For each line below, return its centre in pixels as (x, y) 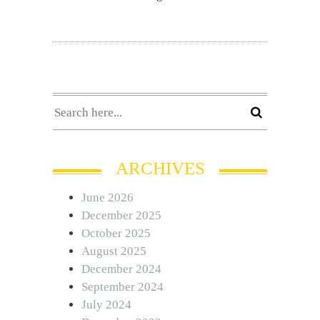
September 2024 (122, 286)
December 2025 (121, 215)
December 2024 (121, 269)
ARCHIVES (160, 168)
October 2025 (116, 233)
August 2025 (114, 251)
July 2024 (106, 304)
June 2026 (107, 197)
